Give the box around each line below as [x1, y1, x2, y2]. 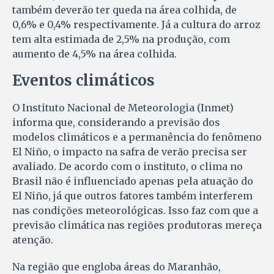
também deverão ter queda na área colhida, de [12, 4, 237, 17]
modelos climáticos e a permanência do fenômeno [12, 131, 262, 144]
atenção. [12, 234, 53, 246]
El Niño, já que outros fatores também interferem [12, 190, 253, 202]
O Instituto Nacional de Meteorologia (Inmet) [12, 102, 234, 114]
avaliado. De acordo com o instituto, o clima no [12, 160, 243, 173]
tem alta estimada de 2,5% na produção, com [12, 33, 230, 46]
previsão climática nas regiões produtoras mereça [12, 219, 262, 232]
